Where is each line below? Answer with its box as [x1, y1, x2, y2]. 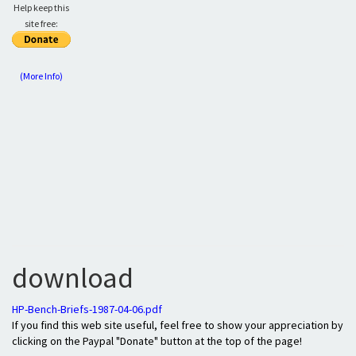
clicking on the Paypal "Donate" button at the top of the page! [12, 334, 302, 348]
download [12, 260, 133, 296]
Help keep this [14, 2, 69, 14]
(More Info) [20, 70, 63, 82]
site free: [25, 17, 58, 29]
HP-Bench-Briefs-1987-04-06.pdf [12, 302, 162, 316]
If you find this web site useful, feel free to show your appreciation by [12, 318, 343, 332]
